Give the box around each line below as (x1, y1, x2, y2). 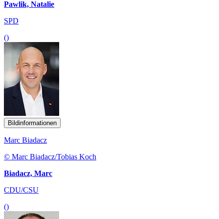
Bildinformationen (8, 119, 57, 127)
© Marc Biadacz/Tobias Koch (4, 152, 96, 161)
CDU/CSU (4, 185, 39, 194)
